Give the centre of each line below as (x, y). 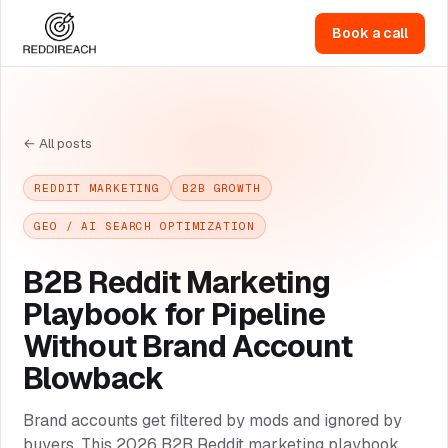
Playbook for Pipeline (174, 314)
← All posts (57, 143)
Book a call (370, 32)
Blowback (93, 378)
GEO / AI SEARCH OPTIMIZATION (144, 226)
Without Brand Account (188, 346)
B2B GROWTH (221, 188)
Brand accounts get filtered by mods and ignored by (212, 420)
